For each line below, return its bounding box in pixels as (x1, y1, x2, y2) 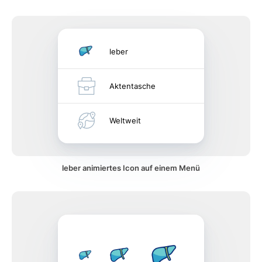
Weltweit (109, 116, 141, 125)
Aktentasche (109, 81, 156, 91)
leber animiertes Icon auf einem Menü (62, 163, 200, 173)
